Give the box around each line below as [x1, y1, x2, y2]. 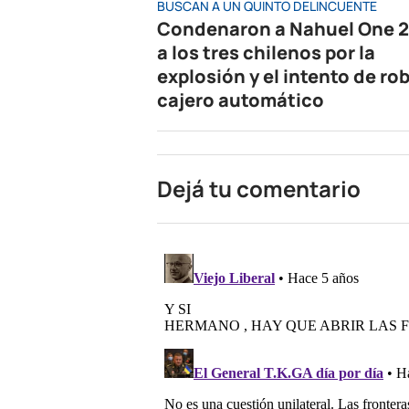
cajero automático [157, 87, 324, 112]
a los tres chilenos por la [157, 39, 375, 65]
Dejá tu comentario [157, 173, 361, 204]
